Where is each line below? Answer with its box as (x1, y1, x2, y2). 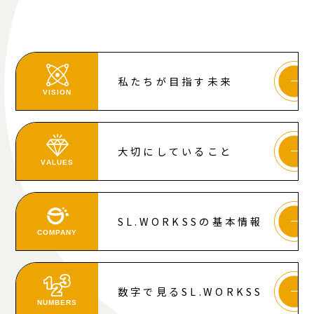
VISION (42, 88, 72, 96)
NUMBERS (36, 298, 78, 306)
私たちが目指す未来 (117, 73, 233, 88)
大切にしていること (117, 143, 233, 158)
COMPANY (36, 228, 78, 236)
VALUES (41, 158, 74, 166)
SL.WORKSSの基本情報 (117, 213, 264, 228)
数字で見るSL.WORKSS (117, 283, 264, 299)
